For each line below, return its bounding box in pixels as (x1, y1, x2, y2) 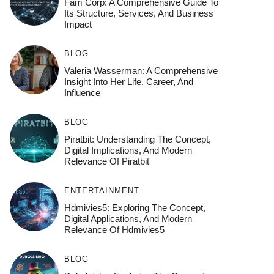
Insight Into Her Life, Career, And (64, 76, 193, 87)
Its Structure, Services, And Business (64, 8, 213, 19)
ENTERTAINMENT (64, 186, 139, 196)
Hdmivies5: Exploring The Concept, (64, 202, 206, 213)
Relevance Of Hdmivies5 (64, 224, 165, 235)
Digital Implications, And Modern (64, 145, 192, 156)
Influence (64, 87, 100, 98)
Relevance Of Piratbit (64, 156, 149, 167)
